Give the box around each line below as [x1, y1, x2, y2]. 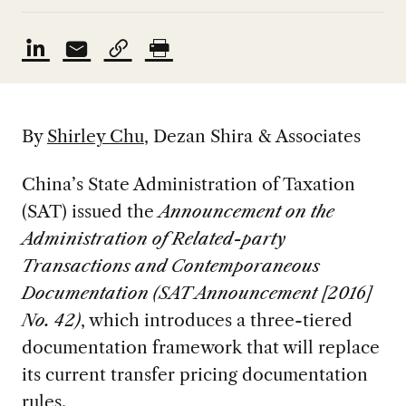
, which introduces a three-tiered [80, 309, 353, 332]
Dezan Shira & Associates [152, 125, 361, 148]
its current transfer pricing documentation [21, 363, 368, 386]
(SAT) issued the [21, 200, 159, 223]
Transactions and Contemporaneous [21, 255, 320, 277]
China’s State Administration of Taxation [21, 173, 355, 196]
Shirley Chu [46, 125, 144, 148]
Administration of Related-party [21, 227, 285, 250]
